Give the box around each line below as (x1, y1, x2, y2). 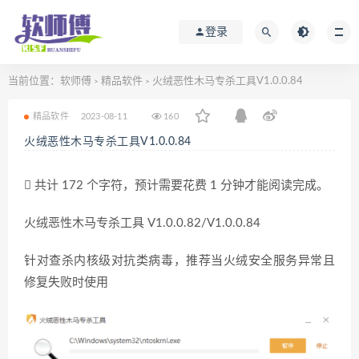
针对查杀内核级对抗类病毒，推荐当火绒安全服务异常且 (24, 255, 335, 267)
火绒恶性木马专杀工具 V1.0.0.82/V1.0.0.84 (24, 217, 260, 229)
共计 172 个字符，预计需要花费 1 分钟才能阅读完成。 (31, 179, 329, 192)
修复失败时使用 (24, 276, 108, 288)
